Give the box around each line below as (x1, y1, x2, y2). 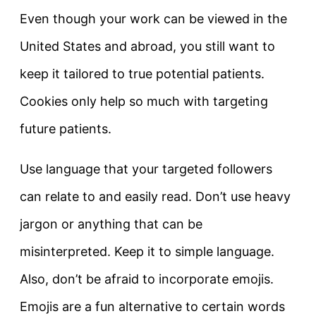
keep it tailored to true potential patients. (20, 66, 265, 81)
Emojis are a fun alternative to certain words (20, 298, 285, 314)
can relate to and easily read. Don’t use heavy (20, 188, 291, 204)
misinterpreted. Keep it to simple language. (20, 243, 274, 259)
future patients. (20, 121, 111, 136)
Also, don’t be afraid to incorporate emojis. (20, 271, 274, 286)
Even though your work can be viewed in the (20, 11, 287, 26)
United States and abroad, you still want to (20, 38, 275, 54)
